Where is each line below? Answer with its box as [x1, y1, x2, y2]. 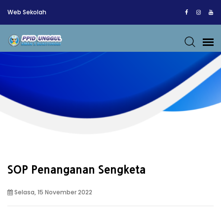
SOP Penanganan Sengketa [7, 164, 146, 175]
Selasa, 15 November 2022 [13, 188, 92, 196]
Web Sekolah [7, 8, 46, 16]
